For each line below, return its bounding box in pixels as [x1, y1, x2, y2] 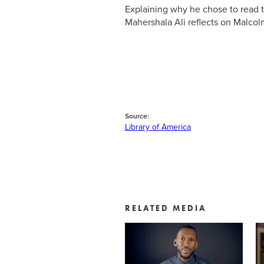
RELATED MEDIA [124, 203, 206, 214]
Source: [124, 112, 149, 121]
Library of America [124, 122, 191, 133]
